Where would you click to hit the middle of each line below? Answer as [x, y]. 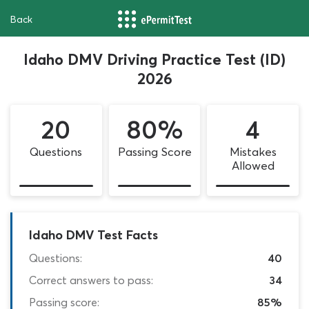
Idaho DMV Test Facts [93, 235]
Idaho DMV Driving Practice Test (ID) [154, 59]
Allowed [253, 166]
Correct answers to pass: [91, 280]
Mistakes [253, 152]
